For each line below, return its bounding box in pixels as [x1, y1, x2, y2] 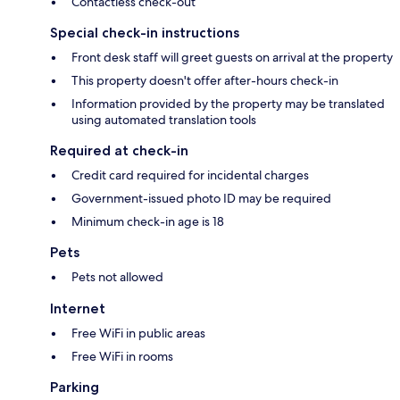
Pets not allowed [71, 269, 163, 286]
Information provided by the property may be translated [71, 96, 385, 112]
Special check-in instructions [50, 24, 239, 42]
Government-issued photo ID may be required [71, 190, 331, 207]
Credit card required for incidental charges [71, 167, 309, 184]
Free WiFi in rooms [71, 348, 173, 365]
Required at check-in [50, 142, 188, 160]
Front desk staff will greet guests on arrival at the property [71, 49, 393, 66]
